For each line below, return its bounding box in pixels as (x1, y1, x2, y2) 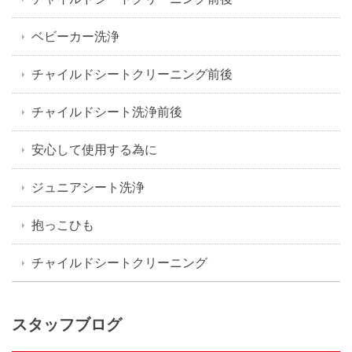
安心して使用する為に (31, 141, 157, 158)
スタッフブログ (12, 315, 122, 335)
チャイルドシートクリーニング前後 (31, 66, 233, 82)
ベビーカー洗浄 (31, 28, 119, 45)
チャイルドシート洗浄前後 (31, 104, 182, 120)
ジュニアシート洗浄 (31, 179, 145, 196)
